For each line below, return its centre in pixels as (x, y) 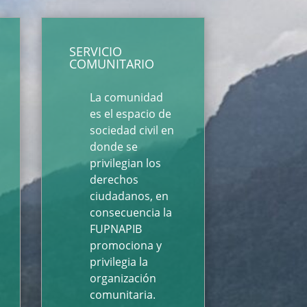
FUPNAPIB (115, 229)
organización (123, 278)
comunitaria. (122, 294)
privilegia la (119, 261)
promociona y (125, 245)
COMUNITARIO (111, 63)
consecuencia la (131, 212)
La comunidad (126, 97)
